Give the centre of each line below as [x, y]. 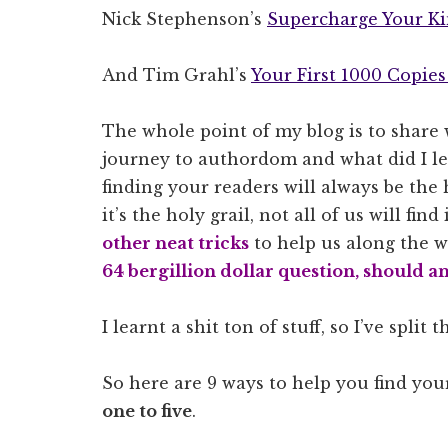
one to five [147, 410]
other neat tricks [175, 242]
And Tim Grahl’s [176, 74]
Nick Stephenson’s [184, 18]
